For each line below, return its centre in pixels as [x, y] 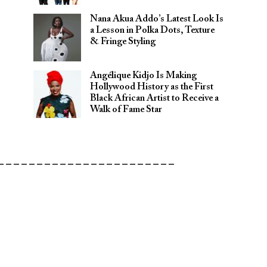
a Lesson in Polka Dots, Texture [152, 30]
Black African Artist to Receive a [154, 98]
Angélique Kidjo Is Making [143, 76]
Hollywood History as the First [152, 87]
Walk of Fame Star [126, 110]
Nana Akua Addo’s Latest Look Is [157, 19]
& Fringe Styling [123, 42]
